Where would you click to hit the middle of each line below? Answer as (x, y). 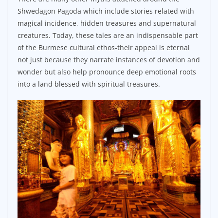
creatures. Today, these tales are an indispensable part (108, 35)
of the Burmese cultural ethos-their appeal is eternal (104, 47)
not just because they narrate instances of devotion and (109, 59)
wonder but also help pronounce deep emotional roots (107, 72)
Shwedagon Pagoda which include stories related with (106, 11)
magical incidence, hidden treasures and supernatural (107, 23)
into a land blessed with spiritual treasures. (89, 84)
